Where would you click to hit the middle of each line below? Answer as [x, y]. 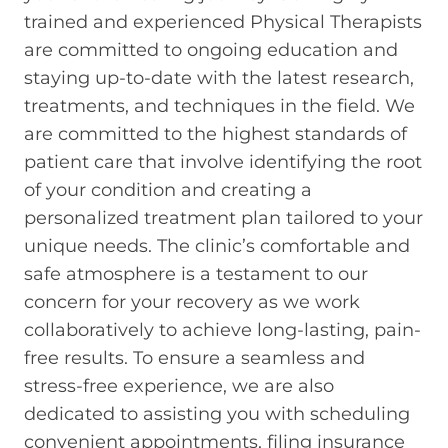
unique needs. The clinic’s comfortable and [217, 245]
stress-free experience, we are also [179, 385]
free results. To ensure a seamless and [194, 357]
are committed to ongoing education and [211, 49]
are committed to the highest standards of [215, 133]
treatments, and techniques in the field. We [219, 105]
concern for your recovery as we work [192, 301]
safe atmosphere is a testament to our [196, 273]
